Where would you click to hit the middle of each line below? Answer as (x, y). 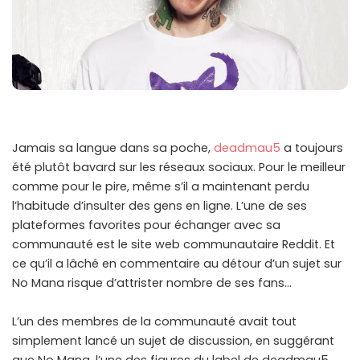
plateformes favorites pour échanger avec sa (146, 225)
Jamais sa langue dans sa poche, (113, 148)
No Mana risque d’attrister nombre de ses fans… (152, 283)
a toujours (312, 148)
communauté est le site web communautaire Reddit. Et (174, 245)
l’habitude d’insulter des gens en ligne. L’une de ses (160, 206)
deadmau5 (247, 148)
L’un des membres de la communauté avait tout (154, 322)
